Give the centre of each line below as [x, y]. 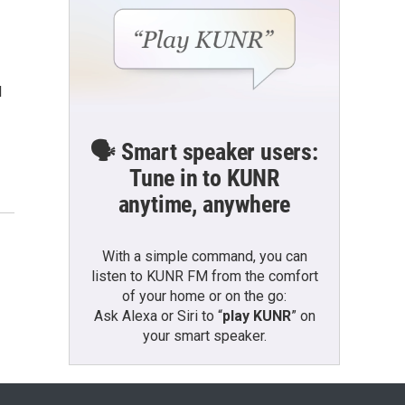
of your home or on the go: [204, 296]
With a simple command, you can [204, 256]
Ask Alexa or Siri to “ [158, 316]
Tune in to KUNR [204, 178]
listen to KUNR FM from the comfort [204, 276]
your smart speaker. [204, 335]
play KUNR [256, 316]
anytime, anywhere [204, 204]
